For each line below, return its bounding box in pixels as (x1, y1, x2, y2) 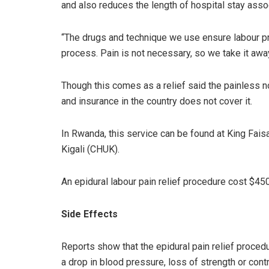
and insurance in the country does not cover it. (61, 95, 252, 107)
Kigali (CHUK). (61, 143, 119, 155)
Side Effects (61, 208, 118, 220)
